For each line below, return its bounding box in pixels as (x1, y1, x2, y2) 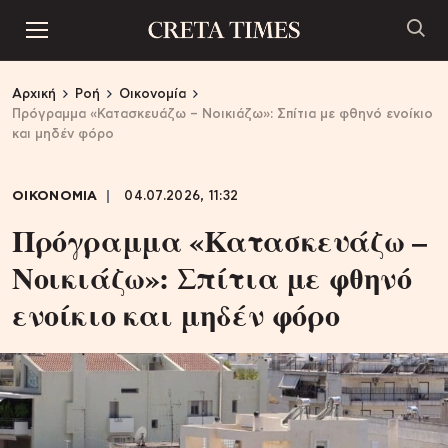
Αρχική (12, 88, 56, 101)
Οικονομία (119, 88, 186, 101)
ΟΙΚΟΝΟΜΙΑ (12, 190, 98, 203)
